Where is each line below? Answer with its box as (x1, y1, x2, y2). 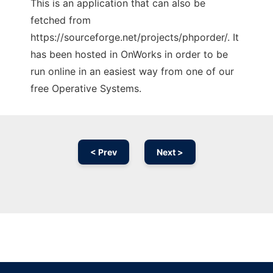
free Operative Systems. (30, 82, 141, 95)
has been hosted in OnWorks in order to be (30, 48, 228, 61)
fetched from (30, 14, 91, 27)
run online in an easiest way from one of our (30, 65, 234, 78)
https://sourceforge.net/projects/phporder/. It (30, 31, 239, 44)
